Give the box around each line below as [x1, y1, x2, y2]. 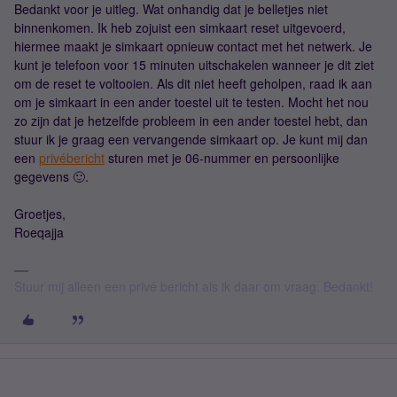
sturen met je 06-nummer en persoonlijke [105, 149, 339, 167]
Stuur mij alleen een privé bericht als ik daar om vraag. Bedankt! [14, 277, 373, 295]
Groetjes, [14, 205, 66, 222]
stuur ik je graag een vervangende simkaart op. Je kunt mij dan [14, 130, 368, 148]
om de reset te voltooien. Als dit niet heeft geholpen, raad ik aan [14, 74, 372, 92]
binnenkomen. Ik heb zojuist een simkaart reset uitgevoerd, [14, 19, 346, 36]
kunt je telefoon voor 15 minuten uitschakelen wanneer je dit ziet [14, 56, 374, 74]
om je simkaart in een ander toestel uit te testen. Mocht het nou [14, 93, 369, 111]
